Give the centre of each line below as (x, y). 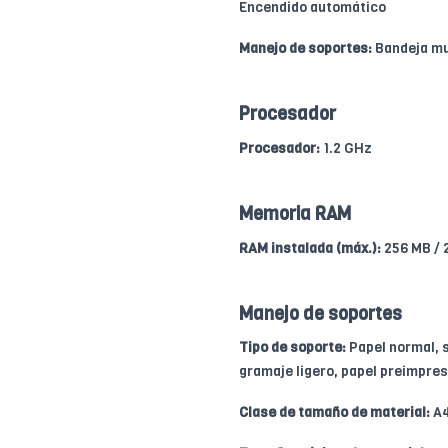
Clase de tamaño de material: (334, 412)
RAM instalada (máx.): (310, 248)
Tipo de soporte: (292, 347)
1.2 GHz (346, 148)
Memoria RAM (295, 213)
